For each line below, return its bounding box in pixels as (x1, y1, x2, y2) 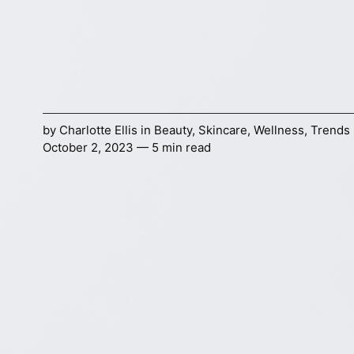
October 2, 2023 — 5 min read (42, 140, 211, 156)
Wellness (253, 122, 304, 138)
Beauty (153, 122, 192, 138)
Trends (310, 122, 350, 138)
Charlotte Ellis (58, 122, 141, 138)
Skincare (198, 122, 247, 138)
